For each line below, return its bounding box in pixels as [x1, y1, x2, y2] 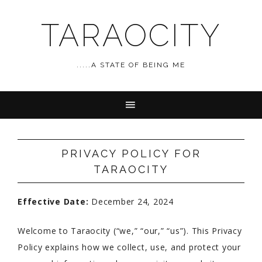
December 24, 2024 [88, 196, 174, 207]
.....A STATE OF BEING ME [77, 61, 185, 69]
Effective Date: [18, 196, 89, 207]
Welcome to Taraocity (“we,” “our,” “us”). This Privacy [18, 225, 242, 236]
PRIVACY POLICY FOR [61, 147, 201, 160]
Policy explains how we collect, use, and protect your [18, 242, 241, 253]
